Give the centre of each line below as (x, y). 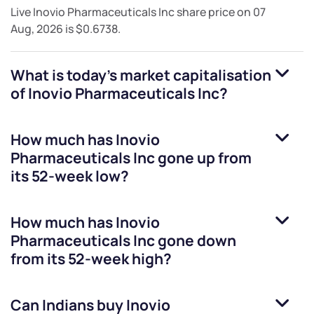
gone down (196, 241)
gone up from (203, 158)
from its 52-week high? (91, 259)
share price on (214, 12)
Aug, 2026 (37, 29)
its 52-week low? (70, 176)
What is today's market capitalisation (141, 75)
